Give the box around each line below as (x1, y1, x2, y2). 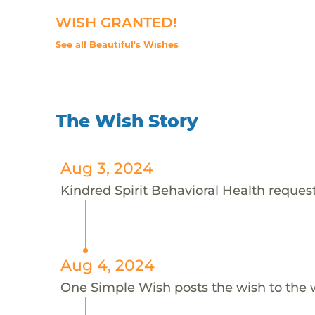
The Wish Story (56, 110, 199, 131)
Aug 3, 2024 (60, 158, 153, 177)
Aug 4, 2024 (60, 255, 155, 274)
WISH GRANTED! (56, 13, 178, 31)
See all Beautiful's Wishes (56, 39, 179, 50)
